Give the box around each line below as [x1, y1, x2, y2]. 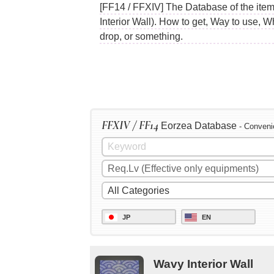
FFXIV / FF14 [102, 118, 158, 133]
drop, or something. [100, 31, 183, 42]
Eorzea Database [158, 120, 239, 131]
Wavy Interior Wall [154, 257, 253, 270]
